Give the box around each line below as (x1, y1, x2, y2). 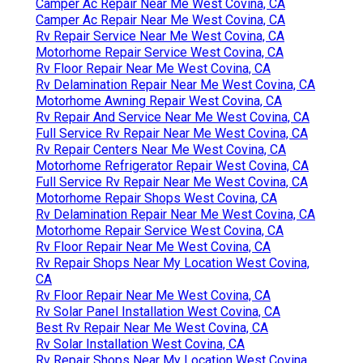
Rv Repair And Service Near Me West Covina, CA (36, 109, 310, 126)
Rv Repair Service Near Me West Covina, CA (36, 28, 284, 45)
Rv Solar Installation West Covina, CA (36, 336, 245, 352)
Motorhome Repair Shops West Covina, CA (36, 190, 277, 207)
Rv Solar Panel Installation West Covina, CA (36, 304, 280, 320)
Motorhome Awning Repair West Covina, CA (36, 93, 282, 109)
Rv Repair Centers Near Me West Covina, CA (36, 142, 286, 158)
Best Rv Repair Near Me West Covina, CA (36, 320, 268, 336)
